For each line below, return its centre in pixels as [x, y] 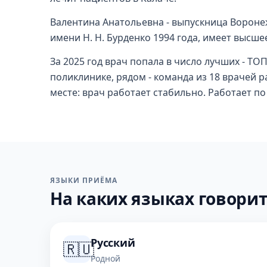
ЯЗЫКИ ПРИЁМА [84, 180]
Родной [105, 258]
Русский [113, 243]
